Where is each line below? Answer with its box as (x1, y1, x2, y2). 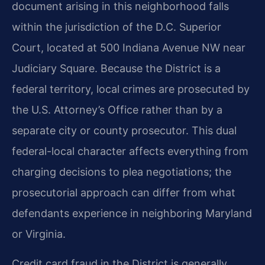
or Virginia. (12, 228, 66, 241)
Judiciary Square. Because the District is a (12, 62, 221, 75)
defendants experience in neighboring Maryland (12, 207, 252, 220)
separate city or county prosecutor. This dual (12, 124, 237, 137)
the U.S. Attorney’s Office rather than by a (12, 104, 222, 117)
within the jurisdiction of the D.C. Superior (12, 21, 221, 34)
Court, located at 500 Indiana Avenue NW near (12, 41, 245, 54)
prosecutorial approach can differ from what (12, 186, 235, 199)
